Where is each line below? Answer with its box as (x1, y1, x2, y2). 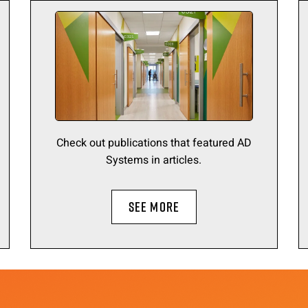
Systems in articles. (106, 152, 202, 168)
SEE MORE (128, 197, 180, 216)
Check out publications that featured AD (56, 135, 252, 151)
